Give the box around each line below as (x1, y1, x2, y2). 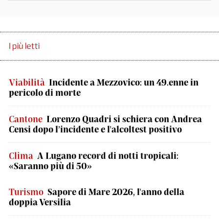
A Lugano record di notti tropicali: (37, 150, 178, 161)
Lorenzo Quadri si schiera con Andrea (46, 113, 202, 124)
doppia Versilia (9, 197, 71, 207)
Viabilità (9, 77, 45, 88)
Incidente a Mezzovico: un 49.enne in (49, 77, 198, 88)
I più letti (9, 41, 40, 51)
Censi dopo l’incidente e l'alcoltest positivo (9, 124, 182, 134)
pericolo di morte (9, 87, 81, 98)
